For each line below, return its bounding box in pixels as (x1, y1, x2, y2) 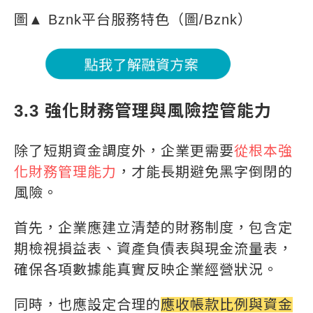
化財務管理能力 (14, 163, 117, 180)
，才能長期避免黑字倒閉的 (117, 163, 293, 180)
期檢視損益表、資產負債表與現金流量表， (14, 240, 293, 256)
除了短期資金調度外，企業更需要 (14, 143, 234, 159)
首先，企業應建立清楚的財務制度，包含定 (14, 219, 293, 235)
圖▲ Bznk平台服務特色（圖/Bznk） (14, 12, 252, 28)
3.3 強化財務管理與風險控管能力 (14, 101, 272, 120)
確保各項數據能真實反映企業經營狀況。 (14, 261, 278, 277)
